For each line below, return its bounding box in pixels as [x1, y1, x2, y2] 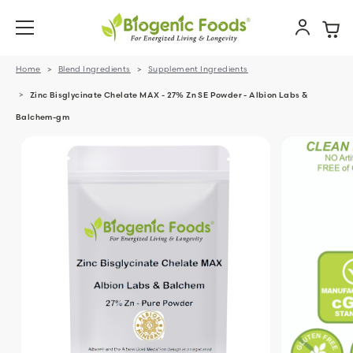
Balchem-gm [16, 112, 70, 122]
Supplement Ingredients [147, 64, 248, 74]
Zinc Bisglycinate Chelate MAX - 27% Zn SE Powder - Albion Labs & [29, 90, 308, 100]
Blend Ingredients [58, 64, 131, 74]
